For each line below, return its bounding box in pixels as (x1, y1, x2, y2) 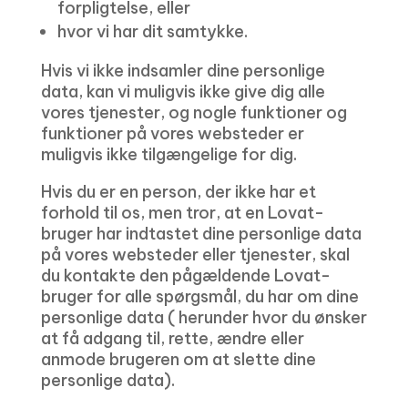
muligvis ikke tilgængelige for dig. (40, 144, 297, 165)
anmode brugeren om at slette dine (40, 349, 316, 370)
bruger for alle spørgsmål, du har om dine (40, 286, 359, 307)
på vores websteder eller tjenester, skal (40, 244, 350, 265)
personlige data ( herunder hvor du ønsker (40, 307, 367, 328)
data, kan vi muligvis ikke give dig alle (40, 81, 325, 102)
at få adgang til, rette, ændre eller (40, 328, 304, 349)
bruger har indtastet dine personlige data (40, 223, 362, 244)
